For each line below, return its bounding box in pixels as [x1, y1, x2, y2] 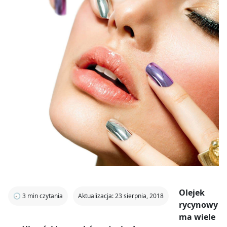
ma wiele [179, 211, 215, 222]
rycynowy [179, 199, 218, 210]
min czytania [27, 191, 63, 200]
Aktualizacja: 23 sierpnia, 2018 [78, 191, 164, 200]
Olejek [179, 186, 205, 198]
